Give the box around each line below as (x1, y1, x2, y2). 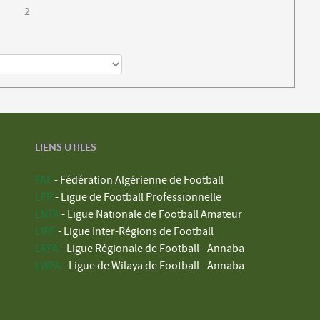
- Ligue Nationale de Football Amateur (59, 207, 242, 221)
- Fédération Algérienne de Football (52, 173, 224, 186)
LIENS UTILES (35, 140, 96, 153)
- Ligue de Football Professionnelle (53, 190, 221, 204)
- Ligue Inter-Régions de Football (56, 224, 214, 238)
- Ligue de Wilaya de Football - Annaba (61, 259, 244, 272)
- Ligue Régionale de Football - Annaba (59, 241, 244, 255)
